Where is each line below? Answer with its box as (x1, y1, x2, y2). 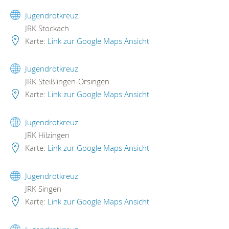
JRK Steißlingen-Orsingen (23, 76, 109, 87)
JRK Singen (23, 184, 61, 194)
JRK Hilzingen (23, 130, 70, 141)
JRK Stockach (23, 22, 69, 33)
